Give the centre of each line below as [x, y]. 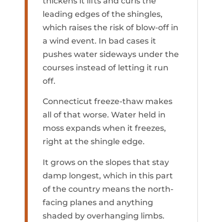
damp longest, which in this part [108, 175]
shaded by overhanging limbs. [104, 216]
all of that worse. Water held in [104, 115]
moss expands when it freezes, [104, 128]
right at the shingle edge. [94, 142]
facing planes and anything [98, 202]
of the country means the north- [108, 189]
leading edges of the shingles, [103, 14]
